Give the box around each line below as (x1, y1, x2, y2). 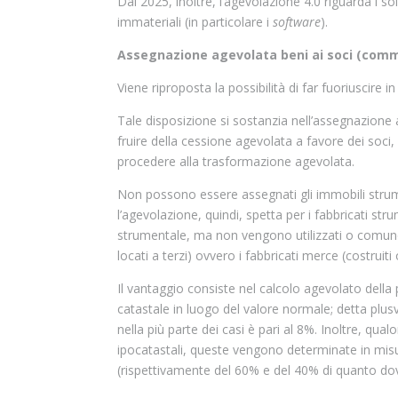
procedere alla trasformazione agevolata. (117, 153, 354, 170)
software (273, 13, 321, 30)
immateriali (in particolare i (117, 13, 273, 30)
